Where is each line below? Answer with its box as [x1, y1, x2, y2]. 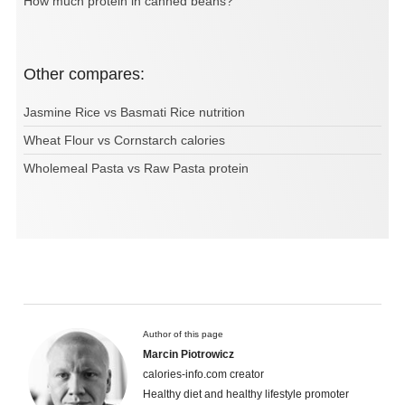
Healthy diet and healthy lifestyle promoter [143, 387, 349, 400]
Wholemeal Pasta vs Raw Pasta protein [24, 160, 249, 175]
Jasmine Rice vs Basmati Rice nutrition [24, 104, 245, 119]
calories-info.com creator [143, 367, 264, 381]
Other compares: [36, 64, 145, 83]
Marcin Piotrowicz [143, 347, 234, 361]
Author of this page [143, 328, 223, 339]
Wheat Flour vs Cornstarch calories [24, 132, 225, 147]
